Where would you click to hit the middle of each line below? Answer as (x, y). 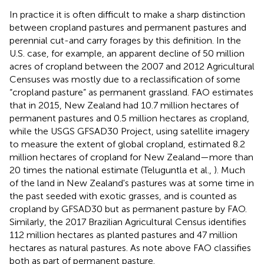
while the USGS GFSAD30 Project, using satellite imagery (129, 131)
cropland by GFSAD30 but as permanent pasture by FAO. (128, 209)
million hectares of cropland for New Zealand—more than (131, 157)
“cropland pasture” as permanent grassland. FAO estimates (131, 92)
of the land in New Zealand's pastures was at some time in (132, 183)
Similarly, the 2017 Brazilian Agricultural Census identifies (128, 222)
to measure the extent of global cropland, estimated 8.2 (127, 144)
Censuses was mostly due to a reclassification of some (125, 79)
